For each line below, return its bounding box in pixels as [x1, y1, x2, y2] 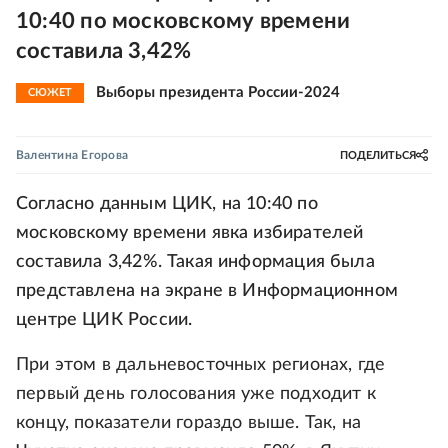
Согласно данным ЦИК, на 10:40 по [16, 195, 318, 213]
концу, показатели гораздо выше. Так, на [16, 414, 362, 432]
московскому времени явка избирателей [16, 224, 364, 242]
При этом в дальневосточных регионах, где [16, 356, 386, 374]
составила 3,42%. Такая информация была [16, 253, 375, 271]
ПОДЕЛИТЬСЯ [340, 149, 416, 161]
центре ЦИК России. [16, 311, 193, 329]
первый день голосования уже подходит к [16, 385, 376, 403]
